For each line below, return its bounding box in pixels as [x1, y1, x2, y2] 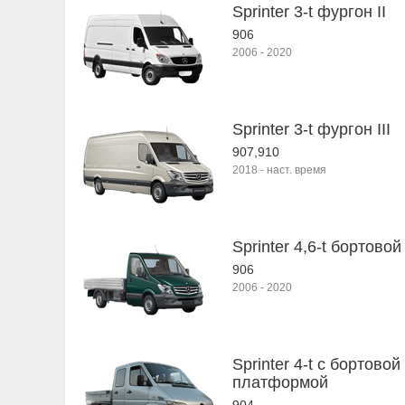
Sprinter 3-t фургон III [232, 120, 391, 138]
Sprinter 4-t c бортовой [232, 355, 400, 373]
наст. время [267, 164, 326, 176]
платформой [232, 373, 328, 391]
